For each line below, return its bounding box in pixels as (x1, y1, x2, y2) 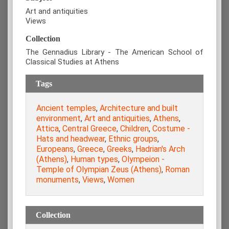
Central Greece (62, 124, 117, 134)
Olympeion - (122, 154, 165, 165)
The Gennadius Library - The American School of (26, 48, 203, 57)
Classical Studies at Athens (26, 57, 119, 67)
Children (120, 124, 149, 134)
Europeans (36, 144, 74, 154)
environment (36, 113, 81, 124)
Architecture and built (100, 103, 178, 113)
